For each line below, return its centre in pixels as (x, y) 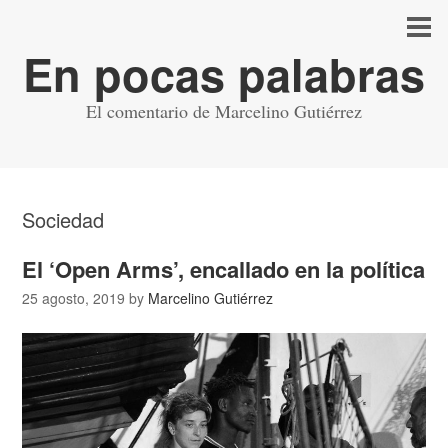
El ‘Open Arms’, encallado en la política (224, 269)
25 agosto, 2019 (74, 298)
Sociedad (63, 219)
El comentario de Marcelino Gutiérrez (224, 111)
